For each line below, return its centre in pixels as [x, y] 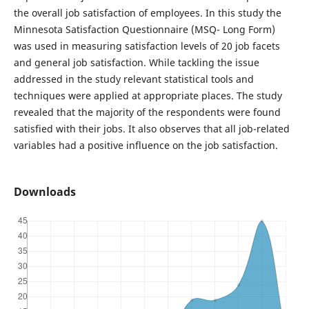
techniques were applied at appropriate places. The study [148, 96]
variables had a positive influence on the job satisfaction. [146, 146]
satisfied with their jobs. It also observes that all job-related [151, 129]
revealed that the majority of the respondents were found [147, 112]
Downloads [44, 192]
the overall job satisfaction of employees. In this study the [147, 13]
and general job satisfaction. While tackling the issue [136, 63]
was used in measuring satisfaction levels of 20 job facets [147, 46]
